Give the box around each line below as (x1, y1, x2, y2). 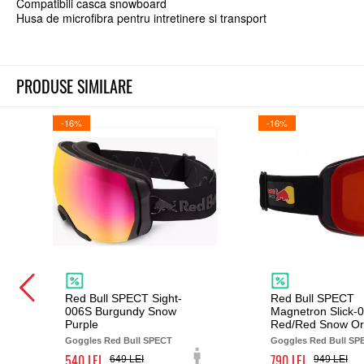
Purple (65, 318, 98, 331)
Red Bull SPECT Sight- (65, 292, 182, 305)
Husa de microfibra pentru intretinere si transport (16, 10, 266, 26)
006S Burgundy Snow (65, 305, 176, 318)
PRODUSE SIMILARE (16, 74, 132, 98)
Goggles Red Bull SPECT (65, 336, 172, 345)
